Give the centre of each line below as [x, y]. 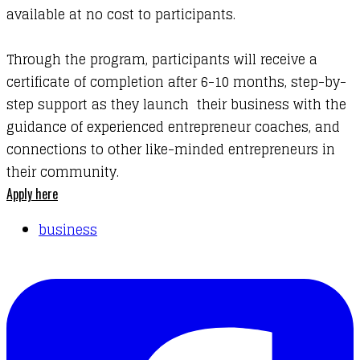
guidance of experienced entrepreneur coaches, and [173, 127]
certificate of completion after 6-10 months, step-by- [176, 82]
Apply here [32, 194]
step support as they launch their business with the [176, 105]
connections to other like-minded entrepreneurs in [171, 150]
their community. [65, 172]
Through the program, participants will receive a [162, 60]
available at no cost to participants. [121, 15]
